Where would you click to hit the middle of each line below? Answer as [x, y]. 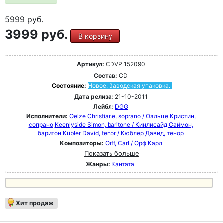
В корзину [95, 36]
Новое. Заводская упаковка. [129, 85]
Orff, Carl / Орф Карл [133, 143]
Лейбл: [103, 106]
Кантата [123, 164]
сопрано [41, 125]
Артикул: [90, 64]
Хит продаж [35, 203]
